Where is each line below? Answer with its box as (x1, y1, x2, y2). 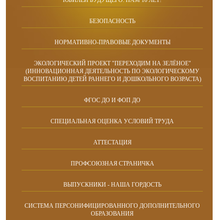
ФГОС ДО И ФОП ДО (84, 96, 140, 104)
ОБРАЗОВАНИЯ (91, 210, 134, 217)
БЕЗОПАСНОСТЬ (89, 17, 136, 25)
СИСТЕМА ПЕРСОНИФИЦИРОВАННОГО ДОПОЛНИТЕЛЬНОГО (25, 202, 200, 209)
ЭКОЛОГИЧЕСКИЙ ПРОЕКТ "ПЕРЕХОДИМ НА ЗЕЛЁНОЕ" (33, 59, 191, 67)
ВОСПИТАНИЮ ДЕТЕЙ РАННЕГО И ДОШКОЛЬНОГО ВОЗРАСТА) (23, 75, 201, 82)
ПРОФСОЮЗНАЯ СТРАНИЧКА (70, 160, 154, 167)
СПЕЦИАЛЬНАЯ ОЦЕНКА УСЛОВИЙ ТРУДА (51, 117, 174, 125)
